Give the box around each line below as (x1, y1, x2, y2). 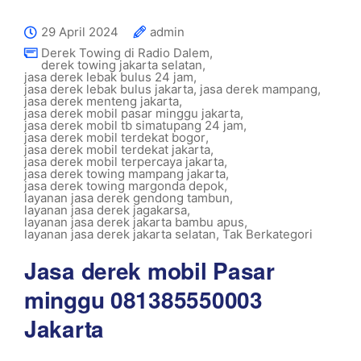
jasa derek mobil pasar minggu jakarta (24, 106, 240, 121)
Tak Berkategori (222, 226, 313, 242)
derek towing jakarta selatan (41, 57, 202, 73)
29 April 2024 (41, 24, 118, 39)
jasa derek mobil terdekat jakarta (24, 142, 210, 157)
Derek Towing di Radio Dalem (41, 45, 210, 60)
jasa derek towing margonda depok (24, 178, 224, 193)
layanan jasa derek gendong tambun (24, 190, 230, 205)
